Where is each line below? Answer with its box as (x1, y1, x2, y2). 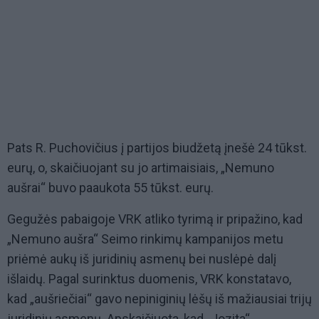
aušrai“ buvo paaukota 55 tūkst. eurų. (7, 180, 214, 196)
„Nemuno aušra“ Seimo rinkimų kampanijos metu (7, 231, 283, 247)
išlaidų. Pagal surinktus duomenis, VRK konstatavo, (7, 271, 291, 287)
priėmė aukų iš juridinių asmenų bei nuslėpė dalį (7, 251, 276, 267)
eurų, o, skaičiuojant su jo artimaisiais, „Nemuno (7, 160, 274, 176)
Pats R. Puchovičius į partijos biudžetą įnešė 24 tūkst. (7, 140, 307, 156)
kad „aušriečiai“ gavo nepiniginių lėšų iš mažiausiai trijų (7, 291, 312, 307)
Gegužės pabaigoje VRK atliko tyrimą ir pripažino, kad (7, 211, 303, 227)
